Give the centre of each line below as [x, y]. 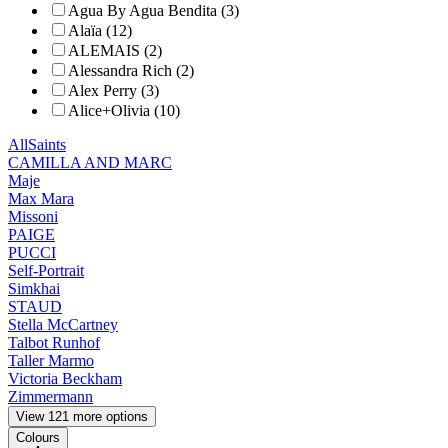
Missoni [33, 217]
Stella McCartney [63, 325]
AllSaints [37, 145]
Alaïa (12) [100, 31]
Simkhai [34, 289]
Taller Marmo [51, 361]
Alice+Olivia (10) [124, 111]
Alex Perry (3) [113, 91]
